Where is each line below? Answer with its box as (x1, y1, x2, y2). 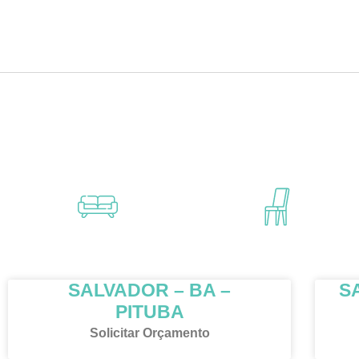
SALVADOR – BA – (68, 280, 232, 301)
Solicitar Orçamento (89, 326, 210, 341)
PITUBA (115, 301, 184, 323)
